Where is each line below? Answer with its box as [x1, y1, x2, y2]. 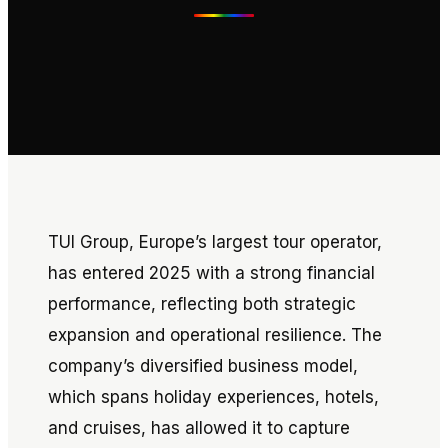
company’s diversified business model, [48, 356, 358, 376]
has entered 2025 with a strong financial [48, 263, 375, 283]
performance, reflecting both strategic [48, 294, 356, 314]
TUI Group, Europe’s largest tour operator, [48, 232, 382, 252]
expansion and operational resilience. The [48, 325, 382, 345]
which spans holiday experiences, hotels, [48, 387, 379, 407]
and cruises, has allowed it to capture [48, 418, 350, 438]
